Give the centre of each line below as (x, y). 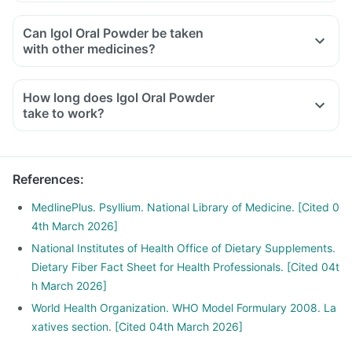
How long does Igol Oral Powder (119, 97)
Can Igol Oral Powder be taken (113, 33)
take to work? (64, 113)
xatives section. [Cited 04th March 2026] (137, 326)
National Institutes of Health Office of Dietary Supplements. (183, 248)
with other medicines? (89, 49)
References (46, 179)
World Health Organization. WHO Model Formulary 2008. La (184, 308)
